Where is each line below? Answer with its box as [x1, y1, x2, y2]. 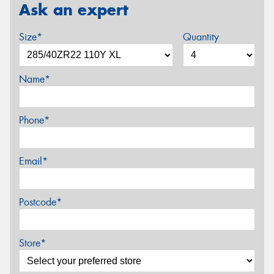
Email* [19, 154, 48, 168]
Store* [19, 236, 46, 250]
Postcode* [19, 195, 62, 209]
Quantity [182, 30, 219, 43]
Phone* [19, 113, 50, 127]
